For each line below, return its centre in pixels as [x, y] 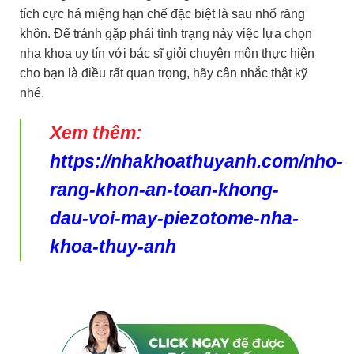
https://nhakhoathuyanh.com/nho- [196, 162]
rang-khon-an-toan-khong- [164, 190]
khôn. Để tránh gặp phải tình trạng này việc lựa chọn [166, 33]
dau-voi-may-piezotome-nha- [174, 218]
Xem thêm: [96, 133]
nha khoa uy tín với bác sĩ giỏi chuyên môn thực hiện [167, 53]
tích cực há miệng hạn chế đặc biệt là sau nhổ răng [162, 13]
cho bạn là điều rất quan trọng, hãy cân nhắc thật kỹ [164, 73]
